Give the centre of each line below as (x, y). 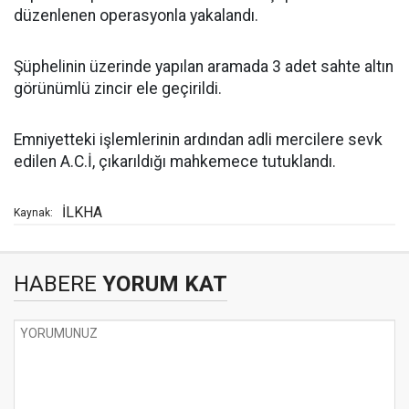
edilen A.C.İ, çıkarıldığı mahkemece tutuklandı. (175, 162)
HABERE (55, 284)
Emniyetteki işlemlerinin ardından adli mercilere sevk (198, 140)
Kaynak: (33, 213)
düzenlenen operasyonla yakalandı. (136, 16)
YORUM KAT (162, 284)
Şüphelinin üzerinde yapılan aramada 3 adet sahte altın (204, 67)
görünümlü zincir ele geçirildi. (118, 89)
